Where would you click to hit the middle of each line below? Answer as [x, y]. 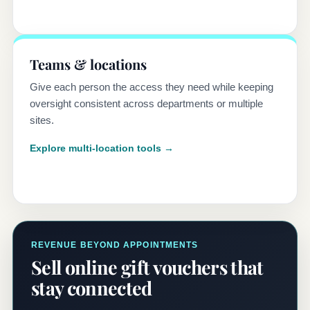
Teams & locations [88, 64]
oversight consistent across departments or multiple [146, 103]
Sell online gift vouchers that [147, 267]
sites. [42, 120]
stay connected [92, 288]
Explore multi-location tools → [102, 148]
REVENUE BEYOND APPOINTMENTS [115, 245]
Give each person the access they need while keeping [152, 86]
